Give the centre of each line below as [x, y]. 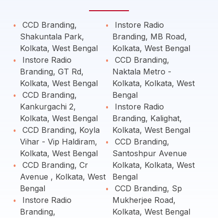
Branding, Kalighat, [147, 118]
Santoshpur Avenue [150, 153]
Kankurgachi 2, [48, 107]
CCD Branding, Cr [54, 165]
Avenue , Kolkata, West [63, 177]
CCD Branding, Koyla [60, 130]
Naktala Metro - [142, 72]
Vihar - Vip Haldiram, [59, 142]
